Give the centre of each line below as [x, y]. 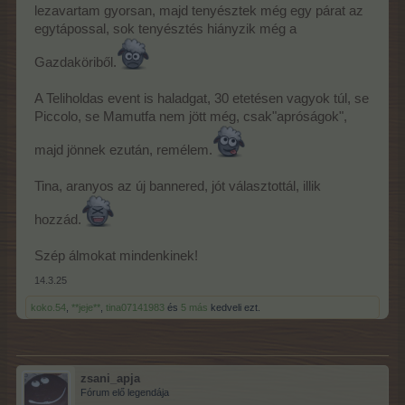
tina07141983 [135, 307]
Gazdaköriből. [75, 62]
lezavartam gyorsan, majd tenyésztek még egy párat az [199, 10]
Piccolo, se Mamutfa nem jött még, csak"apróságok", [191, 116]
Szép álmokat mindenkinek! [116, 255]
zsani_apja [110, 378]
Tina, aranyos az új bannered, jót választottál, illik [178, 186]
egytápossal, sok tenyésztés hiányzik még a [165, 28]
